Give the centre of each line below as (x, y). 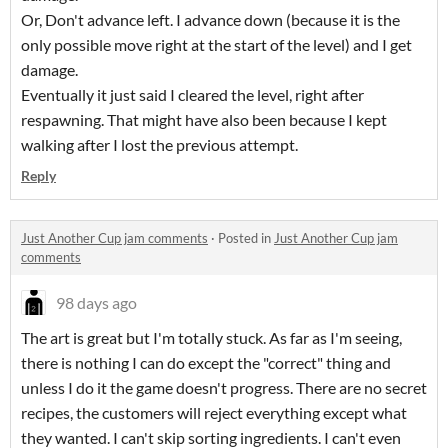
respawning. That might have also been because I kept (204, 120)
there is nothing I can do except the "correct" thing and (206, 363)
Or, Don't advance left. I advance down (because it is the (210, 20)
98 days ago (96, 303)
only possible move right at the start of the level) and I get (216, 45)
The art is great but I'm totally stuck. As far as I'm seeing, (211, 338)
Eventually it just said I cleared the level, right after (192, 95)
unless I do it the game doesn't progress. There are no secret (224, 388)
